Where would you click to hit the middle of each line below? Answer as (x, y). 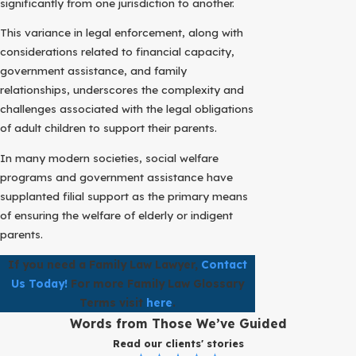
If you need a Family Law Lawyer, (104, 264)
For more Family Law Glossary (156, 283)
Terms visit (113, 302)
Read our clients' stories (178, 343)
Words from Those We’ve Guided (178, 323)
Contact (224, 264)
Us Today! (39, 283)
